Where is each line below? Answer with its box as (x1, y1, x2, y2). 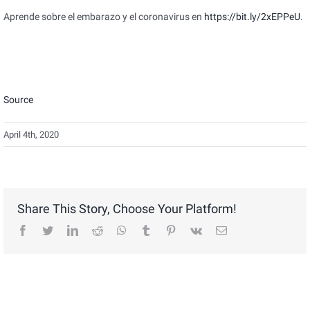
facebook (28, 224, 68, 236)
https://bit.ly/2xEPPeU (204, 11, 300, 23)
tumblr (151, 224, 179, 236)
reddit (102, 224, 127, 236)
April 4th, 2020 (3, 129, 59, 140)
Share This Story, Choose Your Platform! (17, 201, 237, 217)
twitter (53, 224, 80, 236)
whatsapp (126, 224, 167, 236)
